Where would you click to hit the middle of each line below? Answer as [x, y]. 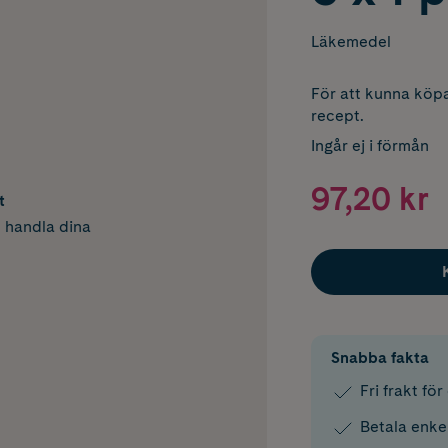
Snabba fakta [379, 358]
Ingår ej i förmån [369, 145]
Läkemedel [350, 41]
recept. [337, 115]
